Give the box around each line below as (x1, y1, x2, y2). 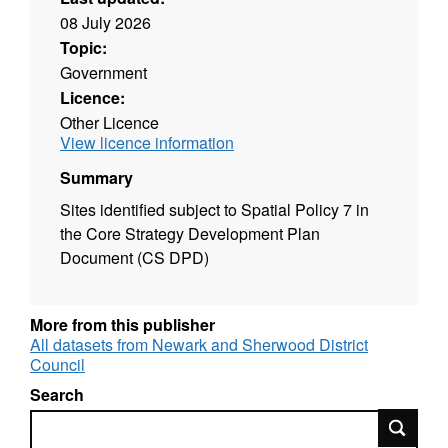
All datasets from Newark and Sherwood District (30, 333, 368, 357)
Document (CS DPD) (60, 246, 209, 270)
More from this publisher (30, 313, 215, 337)
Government (60, 61, 147, 85)
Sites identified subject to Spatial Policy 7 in (60, 198, 369, 222)
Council (30, 353, 85, 377)
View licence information (60, 131, 234, 155)
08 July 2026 (60, 11, 151, 35)
